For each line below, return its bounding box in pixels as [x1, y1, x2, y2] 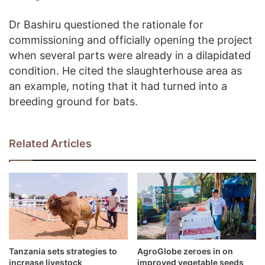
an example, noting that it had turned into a [9, 79, 227, 92]
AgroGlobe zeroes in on [137, 246, 233, 256]
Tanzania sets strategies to [9, 246, 117, 256]
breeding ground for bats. [9, 95, 138, 108]
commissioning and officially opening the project [9, 33, 253, 46]
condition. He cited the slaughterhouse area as [9, 64, 242, 77]
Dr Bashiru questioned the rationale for [9, 18, 203, 31]
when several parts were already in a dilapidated [9, 49, 251, 62]
